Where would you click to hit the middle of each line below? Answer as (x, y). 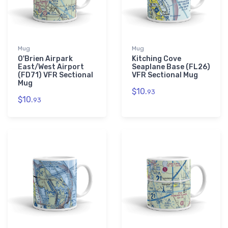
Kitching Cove (156, 59)
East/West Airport (51, 67)
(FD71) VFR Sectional (55, 75)
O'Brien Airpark (45, 59)
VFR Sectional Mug (165, 75)
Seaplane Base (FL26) (171, 67)
